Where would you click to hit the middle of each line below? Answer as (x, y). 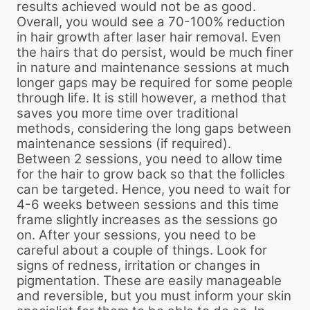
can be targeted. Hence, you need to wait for (154, 189)
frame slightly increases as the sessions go (147, 219)
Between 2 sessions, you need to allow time (149, 158)
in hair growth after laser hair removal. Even (149, 37)
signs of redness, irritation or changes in (138, 265)
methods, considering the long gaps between (154, 128)
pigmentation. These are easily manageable (149, 280)
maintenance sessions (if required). (124, 143)
